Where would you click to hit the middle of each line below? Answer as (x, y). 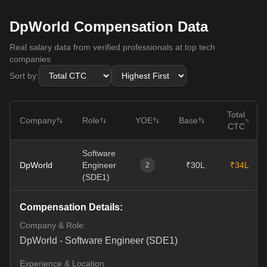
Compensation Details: (71, 207)
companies (30, 59)
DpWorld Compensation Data (109, 27)
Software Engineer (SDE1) (121, 240)
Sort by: (24, 76)
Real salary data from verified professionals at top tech (112, 47)
